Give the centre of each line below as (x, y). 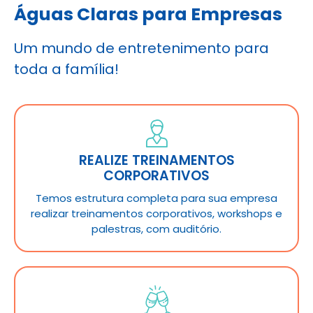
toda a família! (66, 70)
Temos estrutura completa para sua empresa (156, 198)
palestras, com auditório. (156, 228)
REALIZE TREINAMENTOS (156, 160)
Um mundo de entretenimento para (141, 49)
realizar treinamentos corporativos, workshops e (156, 213)
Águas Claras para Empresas (148, 15)
